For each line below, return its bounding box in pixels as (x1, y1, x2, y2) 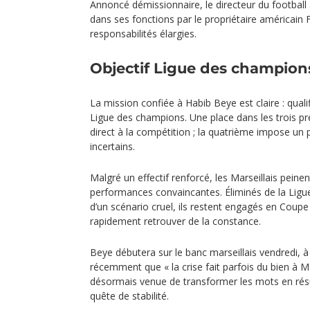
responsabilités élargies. (90, 27, 197, 40)
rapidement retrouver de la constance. (90, 215, 261, 228)
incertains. (90, 140, 135, 153)
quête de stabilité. (90, 289, 169, 302)
